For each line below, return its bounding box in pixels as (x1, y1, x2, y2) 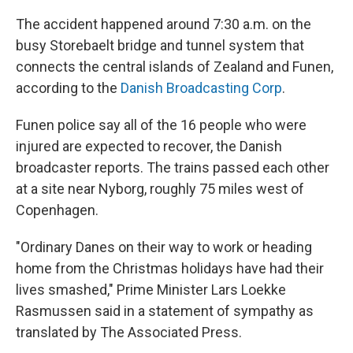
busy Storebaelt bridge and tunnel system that (16, 37, 304, 54)
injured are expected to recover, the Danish (16, 138, 282, 154)
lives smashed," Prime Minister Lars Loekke (16, 281, 286, 298)
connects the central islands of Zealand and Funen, (16, 58, 333, 75)
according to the (16, 80, 121, 96)
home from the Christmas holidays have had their (16, 260, 324, 277)
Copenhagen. (16, 202, 98, 218)
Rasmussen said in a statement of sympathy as (16, 303, 314, 319)
